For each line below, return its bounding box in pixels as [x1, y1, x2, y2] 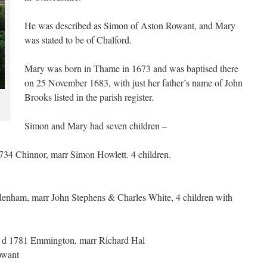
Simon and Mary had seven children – [24, 119, 167, 132]
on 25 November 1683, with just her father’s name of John [24, 76, 243, 89]
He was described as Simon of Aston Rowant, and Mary [24, 19, 235, 32]
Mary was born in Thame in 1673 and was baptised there [24, 62, 238, 74]
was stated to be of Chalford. [24, 33, 132, 46]
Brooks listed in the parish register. [24, 91, 154, 103]
